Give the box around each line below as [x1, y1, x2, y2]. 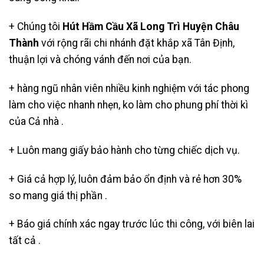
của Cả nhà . [9, 115, 64, 127]
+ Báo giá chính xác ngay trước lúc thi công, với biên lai [9, 218, 255, 230]
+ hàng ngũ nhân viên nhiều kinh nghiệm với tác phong [9, 82, 249, 94]
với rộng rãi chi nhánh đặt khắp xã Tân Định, [39, 37, 235, 49]
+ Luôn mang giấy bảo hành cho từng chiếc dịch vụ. [9, 144, 240, 156]
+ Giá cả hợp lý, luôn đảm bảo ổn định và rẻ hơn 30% [9, 173, 242, 185]
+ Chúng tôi [9, 21, 62, 33]
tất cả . [9, 235, 41, 247]
